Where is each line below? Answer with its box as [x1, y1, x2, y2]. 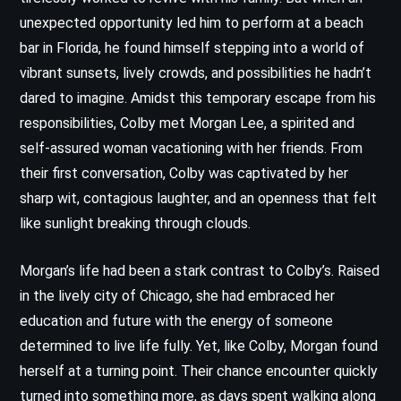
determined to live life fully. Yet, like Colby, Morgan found [20, 337, 378, 354]
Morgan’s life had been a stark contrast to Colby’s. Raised [20, 261, 380, 279]
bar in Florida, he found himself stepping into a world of [20, 38, 364, 56]
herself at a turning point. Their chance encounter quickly [20, 362, 378, 380]
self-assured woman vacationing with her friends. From [20, 139, 363, 157]
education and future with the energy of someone [20, 311, 333, 329]
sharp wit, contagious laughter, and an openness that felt [20, 189, 377, 207]
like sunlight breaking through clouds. [20, 214, 251, 232]
